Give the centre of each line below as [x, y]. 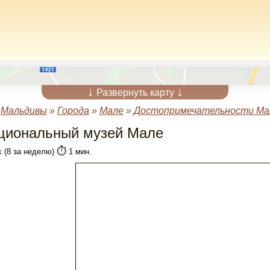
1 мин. [79, 152]
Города [73, 111]
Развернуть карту [135, 93]
